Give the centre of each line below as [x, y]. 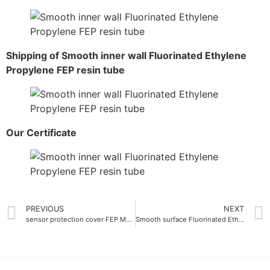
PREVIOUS [45, 209]
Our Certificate [41, 133]
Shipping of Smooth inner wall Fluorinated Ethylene [126, 56]
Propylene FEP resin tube [65, 70]
